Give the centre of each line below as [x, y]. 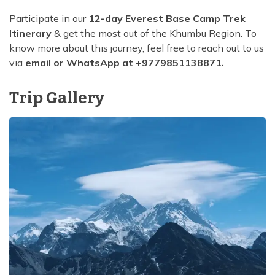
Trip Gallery [57, 98]
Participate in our [49, 19]
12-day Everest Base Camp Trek [167, 19]
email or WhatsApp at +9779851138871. [125, 63]
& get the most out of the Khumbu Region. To [154, 33]
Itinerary [30, 33]
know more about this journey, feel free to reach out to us [137, 48]
